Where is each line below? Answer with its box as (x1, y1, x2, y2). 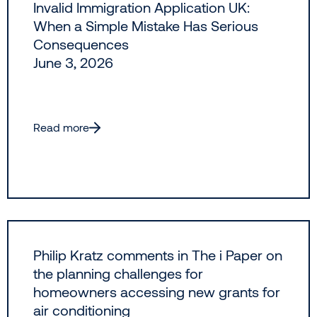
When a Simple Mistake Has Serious (33, 17, 258, 35)
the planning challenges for (33, 265, 203, 282)
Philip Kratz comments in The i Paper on (33, 246, 282, 264)
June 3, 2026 (33, 54, 113, 71)
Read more (33, 120, 89, 134)
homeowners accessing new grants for (33, 283, 280, 301)
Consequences (33, 35, 129, 53)
